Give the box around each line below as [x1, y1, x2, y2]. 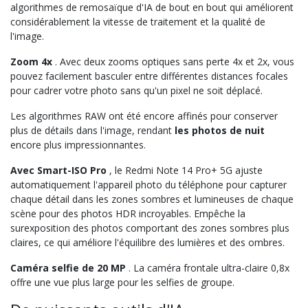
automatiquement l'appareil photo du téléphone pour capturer [10, 177, 287, 191]
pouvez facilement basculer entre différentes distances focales [10, 69, 288, 82]
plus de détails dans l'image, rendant [10, 123, 175, 137]
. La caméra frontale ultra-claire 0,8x [126, 261, 289, 274]
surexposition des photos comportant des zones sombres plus [10, 221, 289, 234]
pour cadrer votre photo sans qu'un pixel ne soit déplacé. [10, 83, 263, 97]
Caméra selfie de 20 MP [10, 261, 126, 274]
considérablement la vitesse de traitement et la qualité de [10, 14, 265, 28]
